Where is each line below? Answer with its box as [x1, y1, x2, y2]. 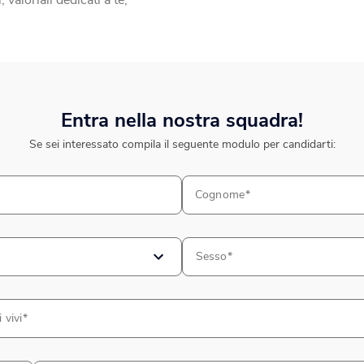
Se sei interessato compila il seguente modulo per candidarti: [28, 136, 336, 152]
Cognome [195, 187, 245, 202]
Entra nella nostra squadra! [61, 107, 303, 133]
